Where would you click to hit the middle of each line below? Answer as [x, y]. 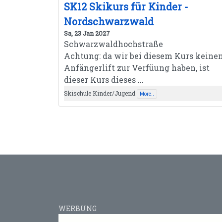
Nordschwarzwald [109, 22]
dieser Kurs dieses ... [104, 80]
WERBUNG [78, 209]
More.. [147, 94]
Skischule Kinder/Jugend [100, 93]
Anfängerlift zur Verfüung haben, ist [137, 68]
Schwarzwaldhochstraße [113, 44]
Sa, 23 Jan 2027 [87, 33]
